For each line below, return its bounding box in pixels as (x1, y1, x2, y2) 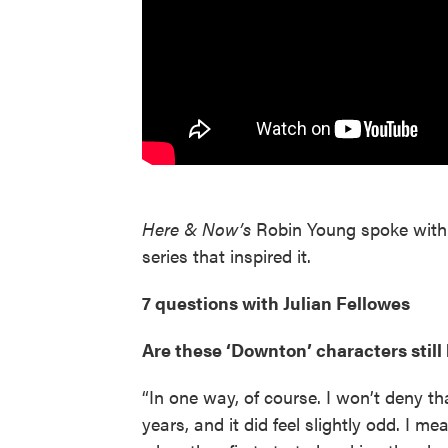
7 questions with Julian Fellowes (142, 289, 410, 315)
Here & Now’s (142, 215, 256, 241)
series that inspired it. (142, 242, 311, 268)
